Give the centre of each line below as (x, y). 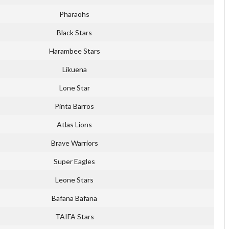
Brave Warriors (74, 143)
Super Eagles (74, 162)
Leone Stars (74, 180)
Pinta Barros (74, 106)
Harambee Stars (74, 51)
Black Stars (74, 33)
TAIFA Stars (74, 217)
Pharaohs (74, 14)
